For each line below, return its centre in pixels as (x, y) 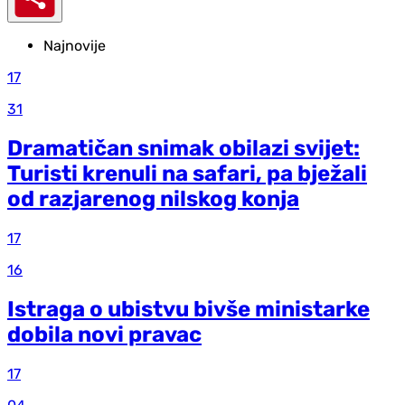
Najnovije (75, 46)
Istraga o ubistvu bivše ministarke (188, 309)
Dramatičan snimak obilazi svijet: (184, 149)
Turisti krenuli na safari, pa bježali (187, 174)
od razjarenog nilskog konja (153, 199)
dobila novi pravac (104, 334)
